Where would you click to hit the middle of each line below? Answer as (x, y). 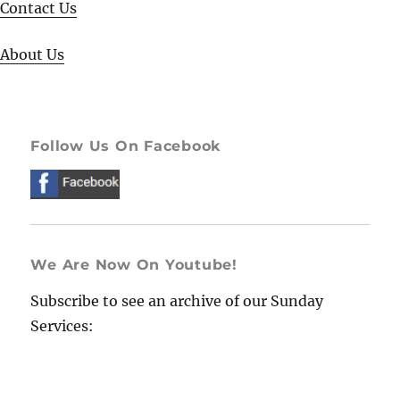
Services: (62, 325)
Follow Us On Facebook (126, 146)
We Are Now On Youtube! (134, 264)
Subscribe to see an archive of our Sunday (177, 300)
